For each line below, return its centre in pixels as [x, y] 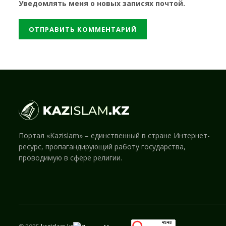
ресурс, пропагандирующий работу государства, [102, 147]
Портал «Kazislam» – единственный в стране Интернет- [114, 136]
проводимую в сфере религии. [70, 158]
